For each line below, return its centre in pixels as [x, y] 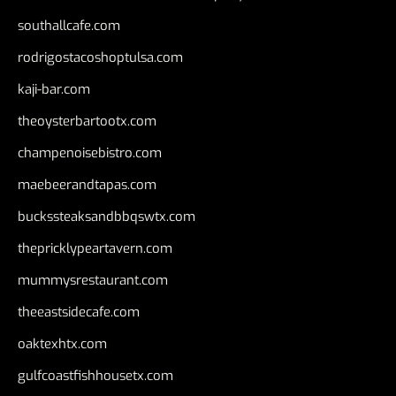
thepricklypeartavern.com [95, 249]
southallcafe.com [69, 26]
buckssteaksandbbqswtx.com [107, 217]
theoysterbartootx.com [87, 122]
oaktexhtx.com [62, 344]
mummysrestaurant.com [93, 281]
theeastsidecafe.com [79, 312]
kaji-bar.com [54, 90]
